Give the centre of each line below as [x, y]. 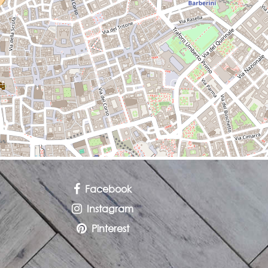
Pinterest [110, 228]
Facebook [109, 189]
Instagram [110, 209]
